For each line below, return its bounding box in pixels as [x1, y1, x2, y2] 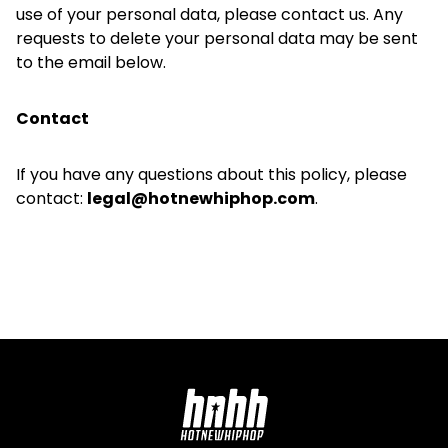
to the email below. [16, 51, 166, 74]
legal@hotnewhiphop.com [87, 187, 315, 210]
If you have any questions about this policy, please [16, 163, 407, 186]
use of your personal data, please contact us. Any [16, 3, 403, 26]
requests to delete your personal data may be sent [16, 27, 418, 50]
